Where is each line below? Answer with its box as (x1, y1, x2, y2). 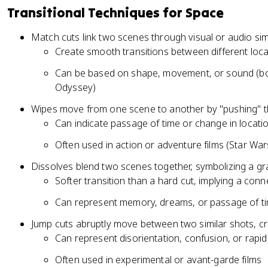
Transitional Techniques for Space (7, 4, 224, 21)
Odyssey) (55, 81, 96, 94)
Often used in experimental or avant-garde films (55, 253, 262, 266)
